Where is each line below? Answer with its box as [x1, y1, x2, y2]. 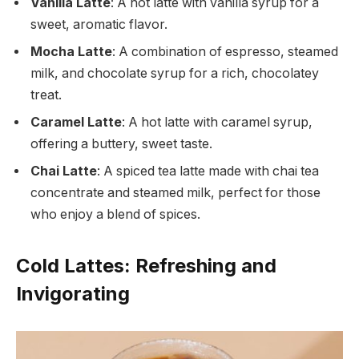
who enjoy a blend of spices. [30, 207, 200, 223]
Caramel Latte [30, 115, 122, 131]
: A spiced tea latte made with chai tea [97, 163, 319, 179]
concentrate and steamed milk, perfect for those [30, 185, 321, 201]
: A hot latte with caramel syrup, [122, 115, 313, 131]
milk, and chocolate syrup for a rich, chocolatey [30, 66, 319, 82]
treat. [30, 87, 62, 103]
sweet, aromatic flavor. [30, 17, 167, 33]
